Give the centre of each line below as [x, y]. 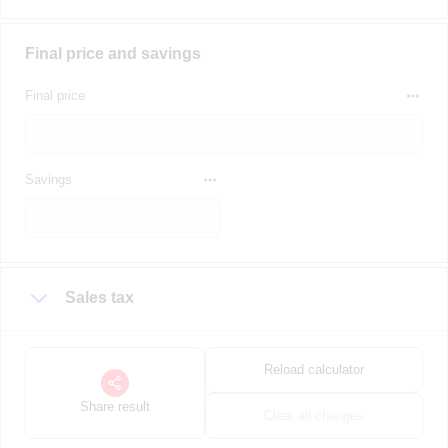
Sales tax [99, 297]
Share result [114, 406]
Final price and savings [113, 53]
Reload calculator [313, 369]
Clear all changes [313, 415]
